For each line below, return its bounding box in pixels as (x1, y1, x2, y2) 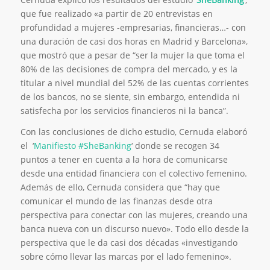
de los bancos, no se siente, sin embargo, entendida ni (20, 91, 240, 103)
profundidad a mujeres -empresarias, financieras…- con (20, 22, 246, 34)
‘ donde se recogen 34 (131, 139, 219, 151)
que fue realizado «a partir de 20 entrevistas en (20, 8, 213, 20)
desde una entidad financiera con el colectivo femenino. (20, 167, 247, 179)
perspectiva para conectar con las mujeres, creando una (20, 209, 248, 221)
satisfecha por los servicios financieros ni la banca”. (20, 105, 228, 117)
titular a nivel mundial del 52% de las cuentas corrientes (20, 77, 249, 89)
